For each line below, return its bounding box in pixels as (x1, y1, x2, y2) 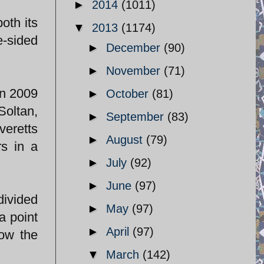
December (106, 41, 164, 54)
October (106, 87, 152, 100)
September (106, 110, 167, 123)
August (106, 133, 146, 146)
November (106, 64, 164, 77)
